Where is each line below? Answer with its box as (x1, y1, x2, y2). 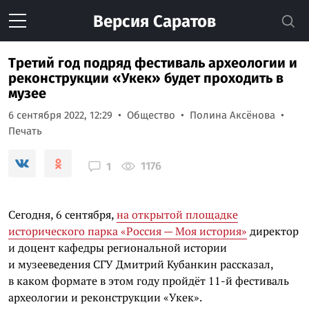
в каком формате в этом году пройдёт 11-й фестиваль (8, 273, 289, 288)
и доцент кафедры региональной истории (8, 240, 227, 255)
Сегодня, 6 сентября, (8, 207, 117, 222)
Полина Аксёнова (190, 109, 275, 121)
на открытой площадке (117, 207, 238, 222)
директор (247, 223, 299, 239)
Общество (127, 109, 175, 121)
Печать (8, 125, 42, 137)
